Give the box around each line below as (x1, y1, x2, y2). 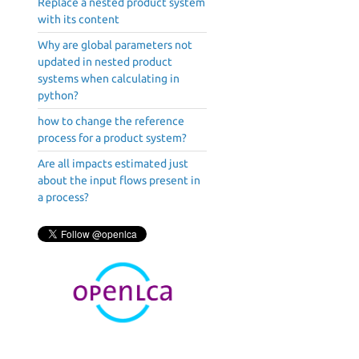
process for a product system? (38, 131, 187, 145)
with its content (38, 13, 119, 26)
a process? (38, 191, 89, 204)
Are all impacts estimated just (38, 157, 188, 171)
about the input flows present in (38, 174, 200, 188)
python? (38, 89, 79, 103)
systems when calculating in (38, 72, 179, 86)
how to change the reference (38, 115, 184, 128)
